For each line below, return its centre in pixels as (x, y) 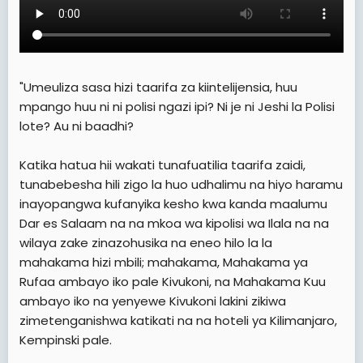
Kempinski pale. (66, 340)
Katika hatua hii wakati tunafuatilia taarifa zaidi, (162, 164)
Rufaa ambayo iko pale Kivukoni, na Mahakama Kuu (173, 281)
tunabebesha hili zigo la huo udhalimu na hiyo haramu (181, 184)
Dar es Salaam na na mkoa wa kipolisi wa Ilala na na (174, 223)
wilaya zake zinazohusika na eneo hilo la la (146, 242)
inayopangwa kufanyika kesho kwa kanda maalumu (173, 203)
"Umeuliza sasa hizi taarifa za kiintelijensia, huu (158, 87)
